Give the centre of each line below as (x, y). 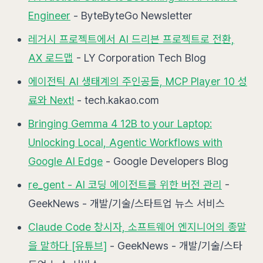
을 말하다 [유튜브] (68, 246)
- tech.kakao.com (117, 100)
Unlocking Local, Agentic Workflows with (125, 142)
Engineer (49, 16)
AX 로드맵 (51, 58)
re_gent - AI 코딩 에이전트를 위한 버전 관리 (125, 185)
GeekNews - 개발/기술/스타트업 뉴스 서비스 (127, 203)
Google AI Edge (65, 161)
